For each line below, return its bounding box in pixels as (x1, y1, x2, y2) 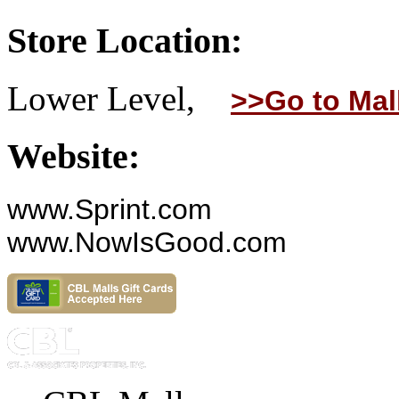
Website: (7, 135, 140, 176)
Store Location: (7, 20, 242, 61)
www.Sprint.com (7, 193, 212, 226)
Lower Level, (7, 78, 231, 118)
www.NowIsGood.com (7, 226, 287, 259)
